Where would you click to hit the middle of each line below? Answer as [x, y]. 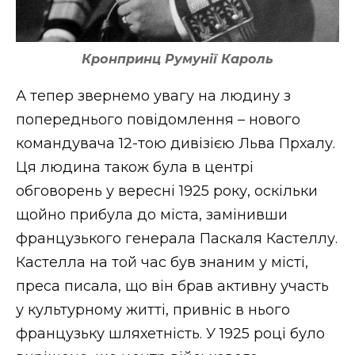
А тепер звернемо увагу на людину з [153, 96]
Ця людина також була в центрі [135, 168]
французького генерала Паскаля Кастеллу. [177, 239]
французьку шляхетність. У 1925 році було [170, 334]
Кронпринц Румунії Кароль [177, 59]
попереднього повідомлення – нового [158, 120]
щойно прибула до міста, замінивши [152, 215]
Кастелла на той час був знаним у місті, [162, 263]
